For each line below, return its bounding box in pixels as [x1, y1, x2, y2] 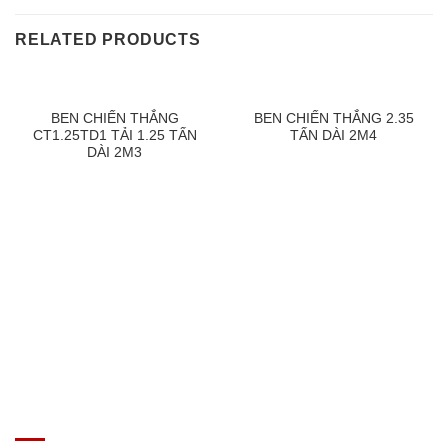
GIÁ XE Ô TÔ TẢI [15, 399, 159, 420]
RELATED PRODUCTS [15, 31, 201, 49]
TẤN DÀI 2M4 [290, 127, 377, 143]
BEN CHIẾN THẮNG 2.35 [253, 110, 414, 126]
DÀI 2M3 [87, 144, 142, 160]
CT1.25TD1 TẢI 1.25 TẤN [32, 127, 197, 143]
